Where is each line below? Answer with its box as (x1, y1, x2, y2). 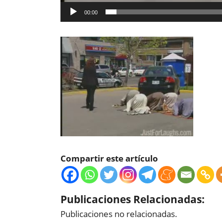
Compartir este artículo (60, 152, 158, 164)
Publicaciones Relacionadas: (60, 191, 205, 206)
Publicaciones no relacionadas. (60, 208, 177, 220)
